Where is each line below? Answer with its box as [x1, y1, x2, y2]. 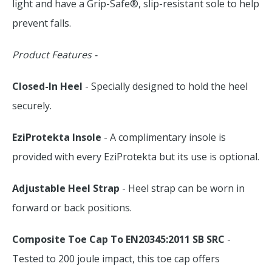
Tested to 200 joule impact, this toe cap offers [12, 252, 220, 265]
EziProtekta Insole [12, 131, 101, 144]
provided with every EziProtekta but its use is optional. [12, 150, 259, 163]
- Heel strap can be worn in [120, 182, 245, 195]
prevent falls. [12, 16, 73, 30]
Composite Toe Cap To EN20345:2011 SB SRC [12, 233, 225, 246]
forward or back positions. [12, 201, 132, 214]
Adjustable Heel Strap [12, 182, 120, 195]
